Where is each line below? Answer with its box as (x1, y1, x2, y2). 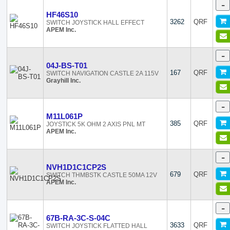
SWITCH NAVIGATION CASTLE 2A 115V (46, 70, 159, 77)
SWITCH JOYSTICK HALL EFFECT (46, 19, 145, 26)
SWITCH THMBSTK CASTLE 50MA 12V (46, 171, 158, 179)
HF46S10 (46, 10, 79, 19)
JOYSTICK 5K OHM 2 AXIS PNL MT (46, 121, 146, 128)
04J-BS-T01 (46, 61, 88, 70)
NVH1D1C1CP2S (46, 163, 107, 171)
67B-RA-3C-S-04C (46, 214, 111, 222)
